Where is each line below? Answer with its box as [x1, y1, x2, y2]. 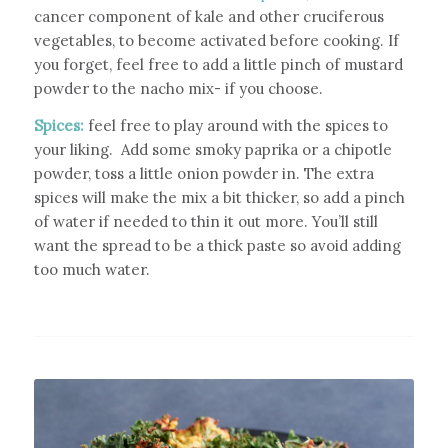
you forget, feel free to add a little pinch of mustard [33, 54, 403, 74]
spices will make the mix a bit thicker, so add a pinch [33, 187, 405, 207]
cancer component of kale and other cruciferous [33, 6, 384, 26]
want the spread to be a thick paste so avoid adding [33, 235, 401, 255]
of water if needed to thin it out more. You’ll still [33, 211, 378, 231]
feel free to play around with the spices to [87, 115, 388, 135]
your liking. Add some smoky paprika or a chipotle [33, 139, 392, 159]
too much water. [33, 259, 154, 279]
